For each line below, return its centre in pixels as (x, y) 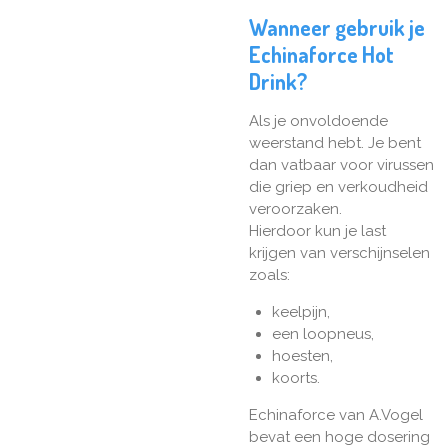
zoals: (271, 275)
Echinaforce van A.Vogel (336, 415)
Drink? (278, 82)
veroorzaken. (295, 209)
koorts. (297, 378)
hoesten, (304, 356)
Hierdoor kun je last (317, 231)
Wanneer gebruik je (337, 28)
